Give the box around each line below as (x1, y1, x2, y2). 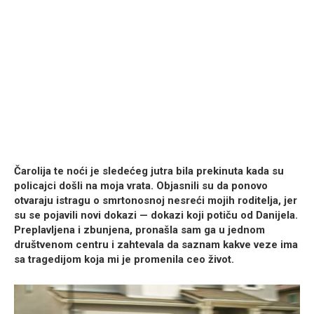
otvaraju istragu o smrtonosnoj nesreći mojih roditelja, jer (14, 194, 297, 207)
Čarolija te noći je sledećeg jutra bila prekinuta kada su (14, 165, 284, 178)
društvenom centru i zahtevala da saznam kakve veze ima (14, 238, 298, 252)
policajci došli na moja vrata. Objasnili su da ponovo (14, 179, 268, 193)
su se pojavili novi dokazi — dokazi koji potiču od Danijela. (14, 209, 298, 222)
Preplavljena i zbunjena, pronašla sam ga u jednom (14, 224, 265, 237)
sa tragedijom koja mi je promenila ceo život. (14, 253, 234, 266)
